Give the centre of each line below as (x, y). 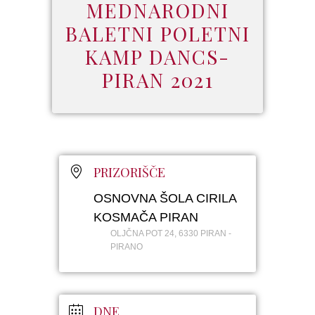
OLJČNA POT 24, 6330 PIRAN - (171, 234)
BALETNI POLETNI (157, 34)
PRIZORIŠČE (129, 173)
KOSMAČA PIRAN (146, 218)
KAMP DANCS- (157, 57)
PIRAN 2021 (157, 80)
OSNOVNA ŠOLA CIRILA (165, 199)
